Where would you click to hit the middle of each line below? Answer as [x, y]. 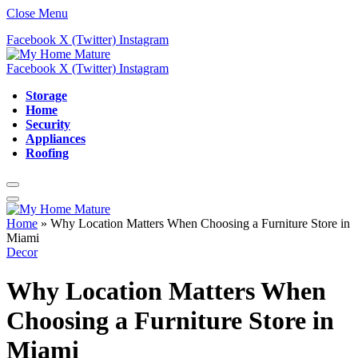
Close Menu [37, 13]
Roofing [47, 153]
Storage [46, 95]
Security [48, 124]
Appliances [56, 139]
